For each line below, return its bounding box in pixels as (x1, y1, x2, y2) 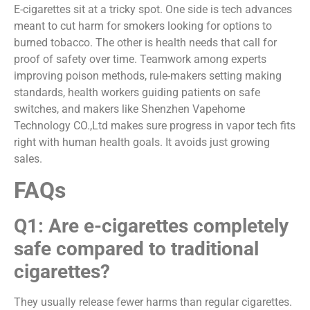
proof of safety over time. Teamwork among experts (14, 52, 266, 66)
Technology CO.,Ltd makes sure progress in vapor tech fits (14, 118, 295, 132)
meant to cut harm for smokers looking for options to (14, 19, 272, 33)
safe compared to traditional (14, 237, 259, 260)
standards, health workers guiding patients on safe (14, 85, 260, 99)
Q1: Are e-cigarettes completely (14, 214, 289, 237)
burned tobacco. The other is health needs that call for (14, 35, 277, 49)
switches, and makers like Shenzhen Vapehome (14, 102, 245, 116)
